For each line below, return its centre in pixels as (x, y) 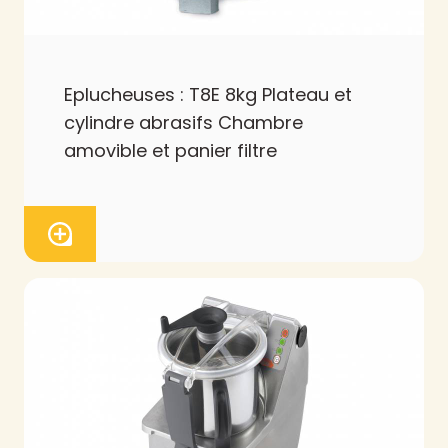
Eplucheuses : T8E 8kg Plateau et (208, 95)
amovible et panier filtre (170, 151)
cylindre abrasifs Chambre (183, 123)
